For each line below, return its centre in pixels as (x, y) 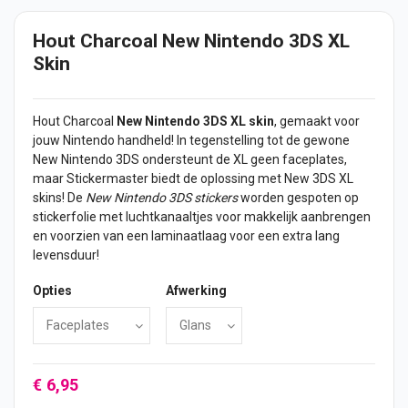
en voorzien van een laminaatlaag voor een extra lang (186, 236)
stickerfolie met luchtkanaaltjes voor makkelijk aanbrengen (202, 217)
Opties (52, 291)
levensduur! (66, 255)
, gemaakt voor (317, 122)
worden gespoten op (298, 198)
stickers (216, 198)
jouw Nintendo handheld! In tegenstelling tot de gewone (191, 141)
